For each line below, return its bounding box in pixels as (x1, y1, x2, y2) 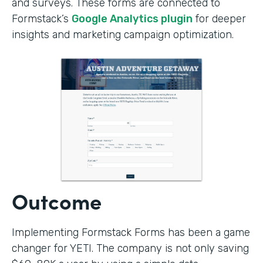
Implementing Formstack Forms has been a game (12, 225, 250, 239)
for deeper (193, 12, 246, 25)
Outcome (12, 185, 102, 215)
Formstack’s (12, 12, 72, 25)
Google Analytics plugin (72, 12, 193, 25)
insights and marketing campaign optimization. (12, 28, 234, 41)
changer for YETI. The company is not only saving (12, 241, 249, 255)
